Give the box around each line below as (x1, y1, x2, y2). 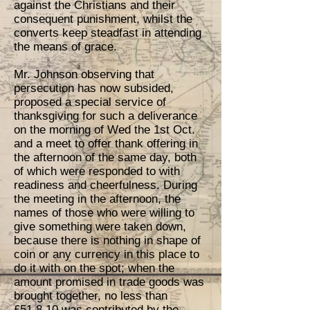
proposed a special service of (14, 95, 166, 109)
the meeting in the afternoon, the (14, 192, 181, 206)
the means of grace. (14, 40, 117, 53)
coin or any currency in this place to (14, 248, 199, 261)
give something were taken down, (14, 220, 186, 233)
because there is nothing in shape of (14, 234, 201, 247)
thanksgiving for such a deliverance (14, 109, 197, 122)
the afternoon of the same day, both (14, 151, 197, 164)
